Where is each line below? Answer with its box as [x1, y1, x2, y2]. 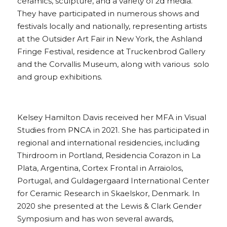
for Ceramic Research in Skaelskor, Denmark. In [17, 189, 200, 198]
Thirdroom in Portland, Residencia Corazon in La [17, 151, 201, 160]
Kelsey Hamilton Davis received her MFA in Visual [17, 113, 206, 122]
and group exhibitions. [17, 72, 102, 82]
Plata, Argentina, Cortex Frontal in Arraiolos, [17, 164, 183, 173]
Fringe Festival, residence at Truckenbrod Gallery [17, 47, 205, 56]
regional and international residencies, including [17, 138, 200, 147]
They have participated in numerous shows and [17, 9, 199, 18]
